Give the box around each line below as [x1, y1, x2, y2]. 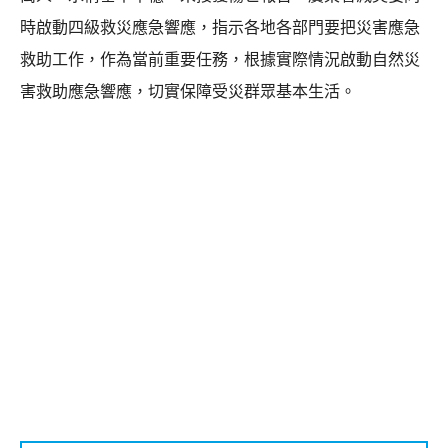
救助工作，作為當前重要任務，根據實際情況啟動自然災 [20, 49, 420, 69]
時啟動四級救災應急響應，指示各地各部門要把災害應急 [20, 17, 420, 37]
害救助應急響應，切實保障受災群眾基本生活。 [20, 81, 356, 101]
